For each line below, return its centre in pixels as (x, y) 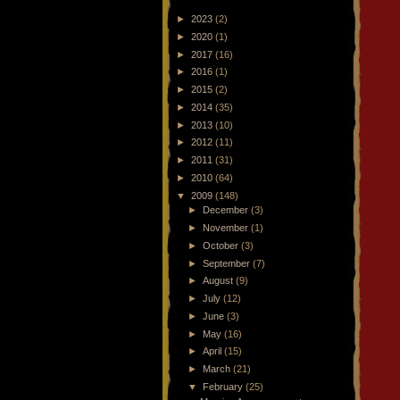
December (227, 210)
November (227, 228)
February (225, 386)
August (220, 281)
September (228, 263)
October (222, 245)
